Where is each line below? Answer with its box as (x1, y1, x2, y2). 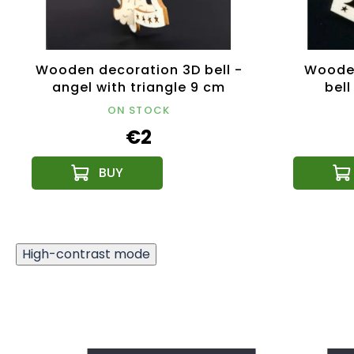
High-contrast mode (22, 245, 150, 264)
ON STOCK (107, 103, 171, 119)
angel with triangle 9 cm (52, 78, 225, 97)
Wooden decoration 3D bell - (35, 61, 243, 80)
